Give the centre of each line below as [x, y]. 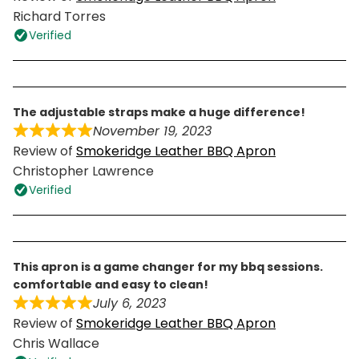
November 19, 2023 [152, 131]
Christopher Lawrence [83, 171]
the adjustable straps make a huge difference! [163, 112]
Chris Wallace [56, 343]
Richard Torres [59, 16]
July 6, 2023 [129, 303]
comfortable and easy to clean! [111, 284]
